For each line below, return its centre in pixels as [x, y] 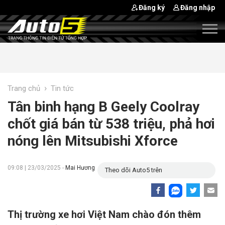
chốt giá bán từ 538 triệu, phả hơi [111, 124]
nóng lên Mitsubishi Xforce [93, 141]
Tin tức [62, 88]
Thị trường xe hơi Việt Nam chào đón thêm [104, 214]
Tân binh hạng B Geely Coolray [103, 107]
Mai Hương [80, 168]
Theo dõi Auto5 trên [134, 170]
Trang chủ [24, 88]
